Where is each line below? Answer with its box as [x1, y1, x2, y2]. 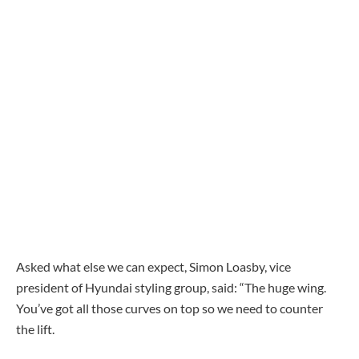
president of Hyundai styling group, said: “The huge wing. [16, 279, 326, 295]
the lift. [16, 321, 54, 337]
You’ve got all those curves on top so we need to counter [16, 300, 323, 316]
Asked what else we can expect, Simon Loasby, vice [16, 258, 291, 274]
